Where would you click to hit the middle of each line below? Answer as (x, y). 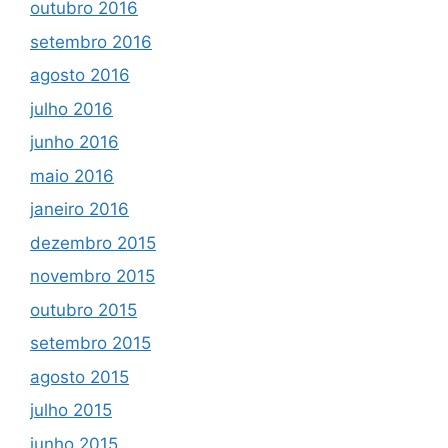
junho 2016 (74, 142)
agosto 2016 (80, 75)
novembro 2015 (92, 276)
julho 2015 (71, 410)
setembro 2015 (90, 343)
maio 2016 (72, 175)
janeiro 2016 (79, 209)
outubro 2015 (83, 309)
